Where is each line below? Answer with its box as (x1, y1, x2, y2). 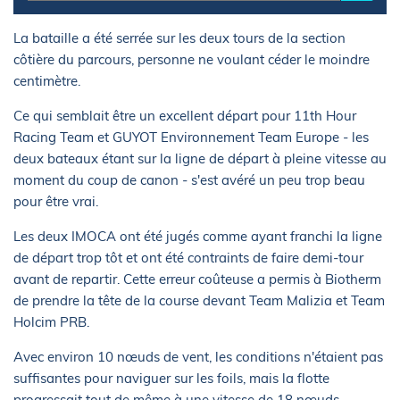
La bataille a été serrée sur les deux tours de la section (13, 29, 346, 47)
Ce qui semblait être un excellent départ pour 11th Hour (13, 107, 356, 125)
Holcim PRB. (13, 313, 89, 331)
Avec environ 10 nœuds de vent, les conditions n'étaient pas (13, 348, 383, 366)
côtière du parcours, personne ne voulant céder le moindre (13, 51, 370, 69)
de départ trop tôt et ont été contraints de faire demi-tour (13, 249, 363, 267)
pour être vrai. (13, 193, 98, 211)
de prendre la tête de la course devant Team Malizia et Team (13, 292, 385, 310)
